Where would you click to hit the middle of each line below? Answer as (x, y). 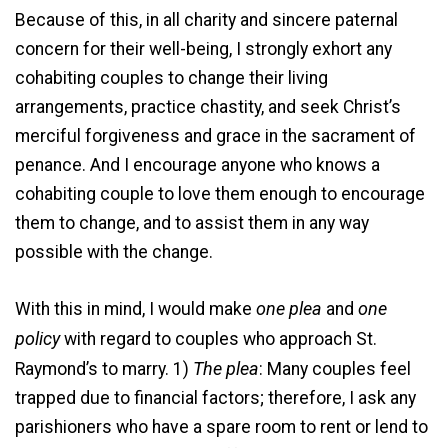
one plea (291, 308)
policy (39, 338)
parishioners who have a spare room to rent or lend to (221, 426)
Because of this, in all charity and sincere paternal (206, 20)
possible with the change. (114, 252)
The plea (226, 368)
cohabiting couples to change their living (171, 78)
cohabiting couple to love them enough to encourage (220, 194)
